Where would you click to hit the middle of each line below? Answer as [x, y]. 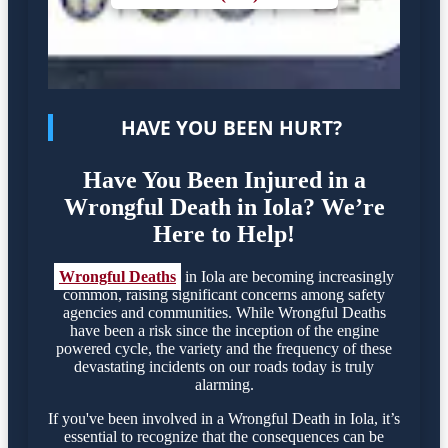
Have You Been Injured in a [224, 179]
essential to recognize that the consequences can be [224, 436]
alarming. [224, 384]
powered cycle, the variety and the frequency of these [224, 348]
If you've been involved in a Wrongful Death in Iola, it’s [224, 418]
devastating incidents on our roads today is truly [224, 366]
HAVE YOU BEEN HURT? [231, 128]
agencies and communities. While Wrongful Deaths [224, 312]
